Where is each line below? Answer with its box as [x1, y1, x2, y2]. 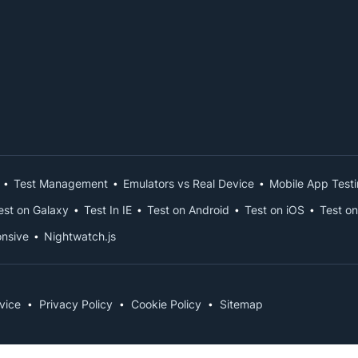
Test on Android [147, 203, 229, 217]
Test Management [14, 177, 108, 190]
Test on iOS [245, 203, 304, 217]
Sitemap [220, 297, 263, 311]
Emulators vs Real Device [123, 177, 254, 190]
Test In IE [84, 203, 132, 217]
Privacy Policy [39, 297, 113, 311]
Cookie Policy [131, 297, 201, 311]
